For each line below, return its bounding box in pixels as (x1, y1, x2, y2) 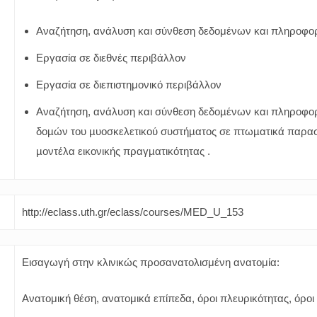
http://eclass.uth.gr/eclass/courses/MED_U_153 (22, 206, 243, 218)
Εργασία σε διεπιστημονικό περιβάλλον (36, 78, 221, 91)
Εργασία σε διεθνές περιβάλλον (36, 51, 189, 64)
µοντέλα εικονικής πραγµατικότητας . (36, 144, 210, 157)
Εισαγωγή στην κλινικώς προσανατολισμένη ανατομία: (22, 256, 279, 268)
